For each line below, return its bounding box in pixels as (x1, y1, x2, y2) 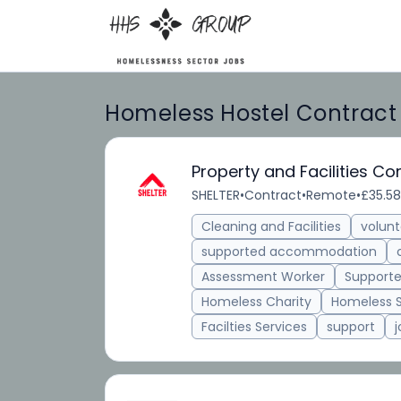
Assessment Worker (201, 268, 325, 286)
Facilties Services (201, 318, 307, 336)
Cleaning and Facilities (201, 218, 341, 235)
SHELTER (192, 186, 240, 204)
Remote (306, 186, 356, 204)
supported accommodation (201, 243, 377, 260)
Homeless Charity (201, 293, 311, 311)
